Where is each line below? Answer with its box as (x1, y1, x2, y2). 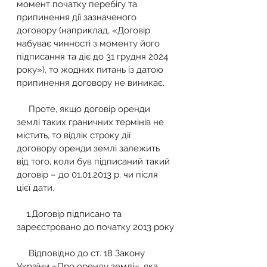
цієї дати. (17, 182, 57, 193)
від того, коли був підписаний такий (17, 156, 172, 167)
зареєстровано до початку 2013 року (17, 221, 174, 232)
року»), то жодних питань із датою (17, 64, 166, 75)
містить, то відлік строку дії (17, 129, 133, 141)
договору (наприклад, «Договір (17, 24, 153, 36)
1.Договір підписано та (17, 208, 26, 219)
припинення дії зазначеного (17, 11, 139, 23)
